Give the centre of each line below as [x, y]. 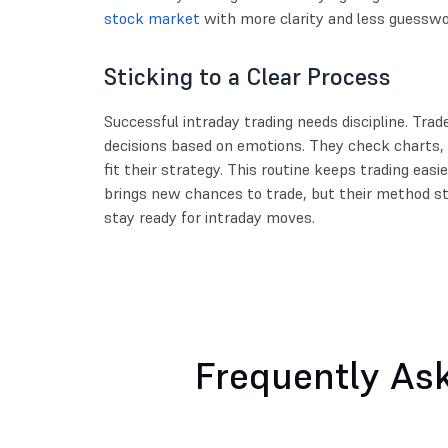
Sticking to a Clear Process [247, 76]
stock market [151, 17]
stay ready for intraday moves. [209, 216]
